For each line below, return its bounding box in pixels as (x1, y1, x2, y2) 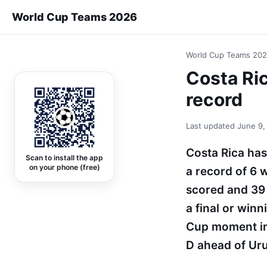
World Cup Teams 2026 (12, 11, 137, 23)
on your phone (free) (29, 163, 100, 172)
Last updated (186, 121, 237, 131)
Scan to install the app (26, 153, 103, 162)
